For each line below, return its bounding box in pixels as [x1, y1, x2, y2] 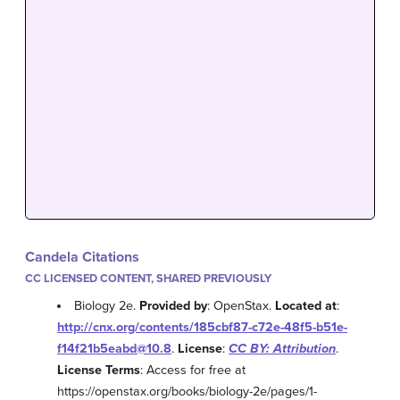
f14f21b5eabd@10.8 [57, 341, 171, 357]
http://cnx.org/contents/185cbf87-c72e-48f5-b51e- [57, 320, 347, 336]
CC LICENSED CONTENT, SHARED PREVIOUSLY [25, 271, 271, 287]
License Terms [57, 362, 140, 379]
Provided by [139, 298, 208, 314]
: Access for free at [140, 362, 246, 379]
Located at [275, 298, 337, 314]
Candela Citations [25, 248, 139, 267]
